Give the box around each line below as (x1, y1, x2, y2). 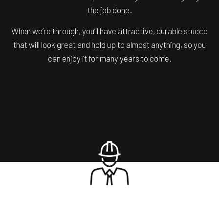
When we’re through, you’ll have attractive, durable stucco (11, 26, 208, 36)
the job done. (87, 5, 132, 15)
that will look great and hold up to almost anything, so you (13, 40, 206, 50)
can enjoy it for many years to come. (47, 53, 172, 64)
